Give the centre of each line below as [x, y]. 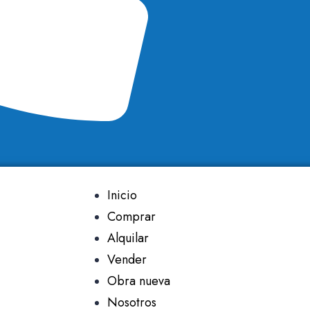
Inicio [122, 195]
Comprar [131, 217]
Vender [127, 260]
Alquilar [128, 238]
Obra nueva [138, 281]
